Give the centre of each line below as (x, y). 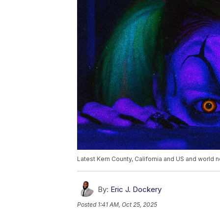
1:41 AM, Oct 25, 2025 (127, 205)
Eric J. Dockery (136, 190)
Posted (87, 205)
